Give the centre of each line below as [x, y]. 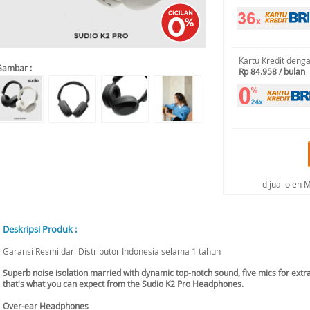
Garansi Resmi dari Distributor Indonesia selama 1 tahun [112, 251]
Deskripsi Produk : [40, 229]
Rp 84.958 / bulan [272, 71]
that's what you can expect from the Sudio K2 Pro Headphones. [123, 284]
